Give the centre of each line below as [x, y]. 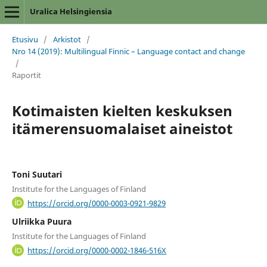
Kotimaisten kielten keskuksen [122, 110]
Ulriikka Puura [41, 222]
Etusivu [25, 39]
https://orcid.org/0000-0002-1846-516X [97, 250]
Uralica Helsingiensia [71, 11]
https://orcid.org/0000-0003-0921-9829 [97, 203]
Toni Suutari [37, 174]
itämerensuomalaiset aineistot [122, 128]
